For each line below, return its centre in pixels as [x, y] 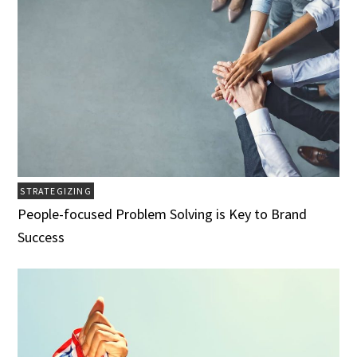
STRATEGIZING [56, 191]
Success [41, 237]
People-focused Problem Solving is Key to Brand [163, 214]
